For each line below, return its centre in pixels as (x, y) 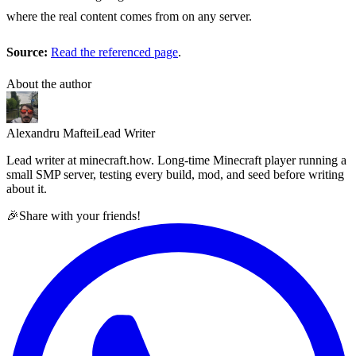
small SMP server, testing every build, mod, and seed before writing (175, 175)
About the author (49, 84)
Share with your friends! (80, 216)
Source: (27, 52)
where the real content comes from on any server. (129, 16)
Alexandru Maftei (51, 133)
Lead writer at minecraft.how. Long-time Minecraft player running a (176, 161)
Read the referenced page (114, 52)
